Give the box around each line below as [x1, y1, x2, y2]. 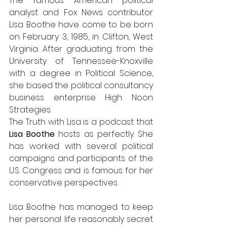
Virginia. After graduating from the [9, 43, 153, 55]
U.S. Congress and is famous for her [9, 164, 153, 176]
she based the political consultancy [9, 79, 153, 91]
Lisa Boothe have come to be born [9, 18, 153, 30]
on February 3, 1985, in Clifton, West [9, 30, 153, 43]
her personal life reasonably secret [9, 213, 153, 225]
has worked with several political [9, 140, 153, 152]
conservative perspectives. [9, 176, 118, 188]
